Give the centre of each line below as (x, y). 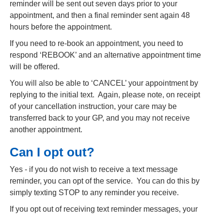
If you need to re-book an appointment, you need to (96, 43)
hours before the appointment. (61, 27)
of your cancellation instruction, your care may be (93, 106)
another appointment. (46, 130)
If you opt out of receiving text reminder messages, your (104, 209)
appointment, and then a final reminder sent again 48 (100, 15)
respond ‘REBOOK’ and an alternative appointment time (105, 55)
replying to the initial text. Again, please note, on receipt (105, 95)
